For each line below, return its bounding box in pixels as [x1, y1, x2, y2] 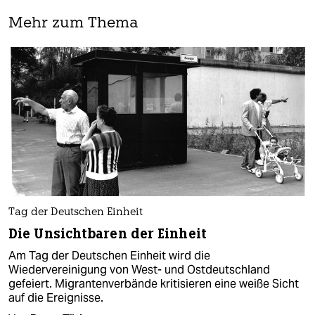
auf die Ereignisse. [8, 290, 103, 305]
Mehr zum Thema [8, 16, 139, 32]
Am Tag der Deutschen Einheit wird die [8, 247, 210, 263]
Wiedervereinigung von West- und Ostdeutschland [8, 262, 270, 277]
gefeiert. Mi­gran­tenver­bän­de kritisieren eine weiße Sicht [8, 276, 299, 291]
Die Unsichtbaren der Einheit [8, 224, 207, 243]
